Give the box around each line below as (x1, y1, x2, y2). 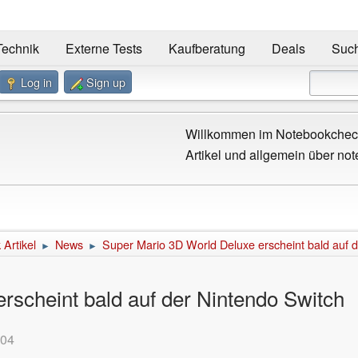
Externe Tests (65, 39, 142, 58)
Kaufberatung (168, 39, 245, 58)
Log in (21, 73, 52, 90)
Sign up (86, 73, 125, 90)
